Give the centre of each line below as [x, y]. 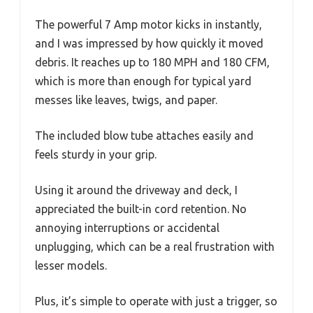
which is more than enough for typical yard [143, 81]
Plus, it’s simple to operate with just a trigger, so [156, 301]
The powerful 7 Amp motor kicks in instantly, [148, 25]
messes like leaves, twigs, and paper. [126, 100]
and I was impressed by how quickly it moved [149, 44]
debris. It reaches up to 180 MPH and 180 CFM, [152, 63]
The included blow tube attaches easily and [144, 136]
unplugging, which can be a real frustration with [155, 247]
